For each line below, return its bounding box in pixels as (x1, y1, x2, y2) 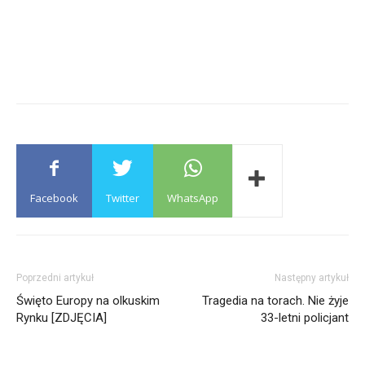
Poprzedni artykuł (16, 271, 94, 284)
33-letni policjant (261, 310, 349, 325)
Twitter (106, 190, 139, 205)
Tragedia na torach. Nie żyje (202, 292, 349, 308)
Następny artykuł (275, 271, 349, 284)
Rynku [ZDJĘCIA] (16, 310, 107, 325)
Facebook (30, 190, 78, 205)
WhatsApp (167, 190, 218, 205)
